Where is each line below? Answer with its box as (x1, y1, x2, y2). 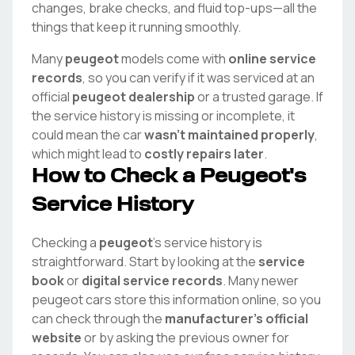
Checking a (32, 234, 99, 251)
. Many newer (223, 272, 299, 289)
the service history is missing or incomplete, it (32, 107, 295, 124)
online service (228, 50, 316, 67)
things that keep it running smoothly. (32, 18, 241, 36)
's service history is (153, 234, 262, 251)
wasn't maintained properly (144, 126, 315, 143)
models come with (119, 50, 228, 67)
